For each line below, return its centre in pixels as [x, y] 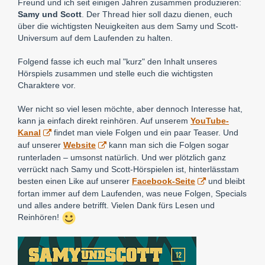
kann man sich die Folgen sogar [168, 145]
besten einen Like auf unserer [75, 181]
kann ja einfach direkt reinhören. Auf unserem [104, 120]
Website [80, 145]
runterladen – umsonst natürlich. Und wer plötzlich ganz [122, 157]
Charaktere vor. [47, 85]
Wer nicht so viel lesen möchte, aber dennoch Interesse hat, [130, 109]
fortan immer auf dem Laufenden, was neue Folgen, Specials [132, 193]
